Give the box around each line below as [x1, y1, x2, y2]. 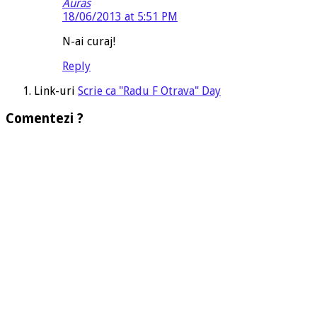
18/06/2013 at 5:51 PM [62, 10, 178, 24]
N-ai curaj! [62, 35, 115, 49]
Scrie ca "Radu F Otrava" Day [78, 84, 221, 98]
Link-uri [34, 84, 78, 98]
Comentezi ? [6, 111, 83, 127]
